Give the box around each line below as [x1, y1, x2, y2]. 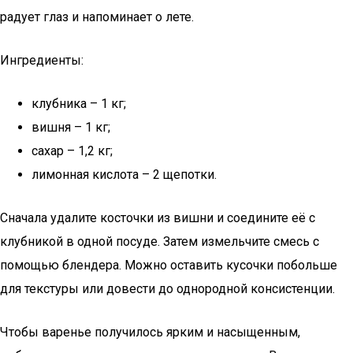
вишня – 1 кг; [32, 120, 110, 135]
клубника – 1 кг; [32, 96, 126, 111]
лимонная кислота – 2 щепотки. [32, 167, 217, 182]
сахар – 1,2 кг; [32, 143, 113, 158]
